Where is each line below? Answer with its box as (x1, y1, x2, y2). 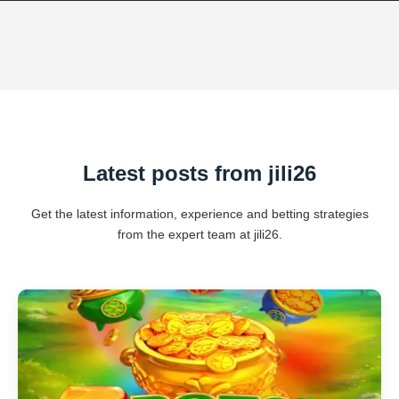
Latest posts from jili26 (83, 161, 316, 185)
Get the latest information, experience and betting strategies (30, 207, 369, 221)
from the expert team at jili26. (117, 227, 282, 241)
